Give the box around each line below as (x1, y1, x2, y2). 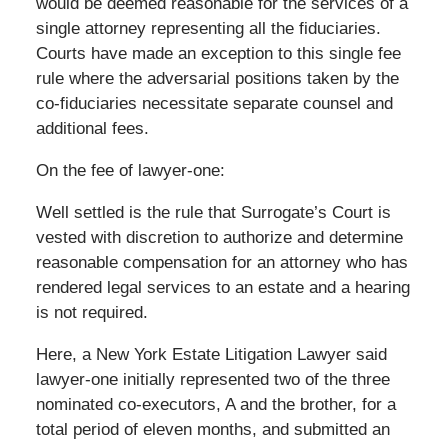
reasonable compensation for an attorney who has (35, 252, 408, 272)
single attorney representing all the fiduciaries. (35, 18, 381, 38)
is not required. (35, 302, 148, 322)
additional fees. (35, 118, 149, 138)
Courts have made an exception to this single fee (35, 43, 401, 63)
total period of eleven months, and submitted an (35, 419, 390, 439)
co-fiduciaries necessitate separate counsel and (35, 93, 393, 113)
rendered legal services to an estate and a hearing (35, 277, 410, 297)
